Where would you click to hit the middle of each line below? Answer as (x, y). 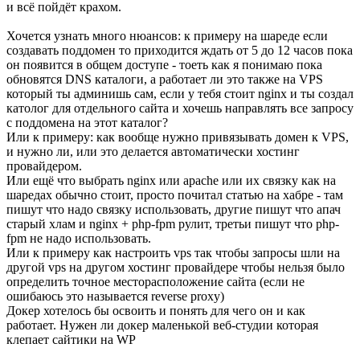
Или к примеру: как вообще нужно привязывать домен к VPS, (178, 137)
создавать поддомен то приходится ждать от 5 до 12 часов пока (180, 50)
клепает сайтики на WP (71, 339)
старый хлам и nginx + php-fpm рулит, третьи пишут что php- (173, 223)
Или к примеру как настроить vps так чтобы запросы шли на (173, 252)
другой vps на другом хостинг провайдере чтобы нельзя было (176, 267)
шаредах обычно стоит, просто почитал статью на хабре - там (175, 194)
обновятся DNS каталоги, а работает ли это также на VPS (165, 79)
